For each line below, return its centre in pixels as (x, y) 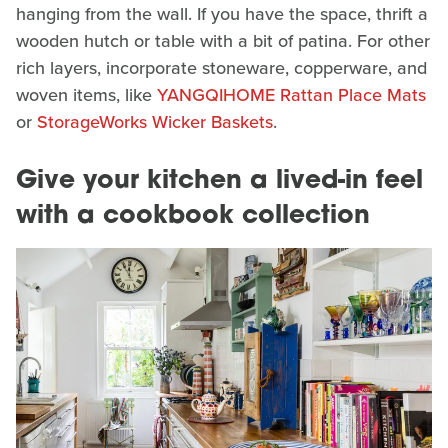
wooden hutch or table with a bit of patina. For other (223, 41)
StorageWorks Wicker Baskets (155, 122)
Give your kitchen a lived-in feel (219, 182)
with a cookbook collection (193, 217)
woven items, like (86, 95)
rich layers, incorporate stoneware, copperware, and (221, 68)
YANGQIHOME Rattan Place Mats (291, 95)
